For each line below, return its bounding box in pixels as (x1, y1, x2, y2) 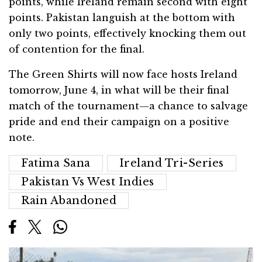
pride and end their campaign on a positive (9, 116, 229, 128)
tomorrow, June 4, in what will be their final (9, 84, 229, 96)
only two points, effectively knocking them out (9, 27, 246, 40)
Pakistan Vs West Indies (21, 175, 154, 189)
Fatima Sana (21, 157, 91, 170)
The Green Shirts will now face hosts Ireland (9, 68, 237, 81)
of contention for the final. (9, 43, 144, 56)
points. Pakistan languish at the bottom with (9, 12, 235, 24)
